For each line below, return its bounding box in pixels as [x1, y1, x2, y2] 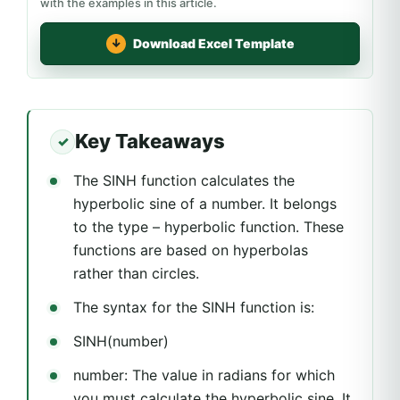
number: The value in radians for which [73, 365, 335, 384]
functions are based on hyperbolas [73, 240, 308, 259]
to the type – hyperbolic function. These [73, 217, 344, 236]
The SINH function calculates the [73, 171, 295, 189]
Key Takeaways [75, 129, 225, 154]
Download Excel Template [132, 36, 295, 52]
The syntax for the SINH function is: [73, 297, 314, 316]
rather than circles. [73, 263, 199, 282]
